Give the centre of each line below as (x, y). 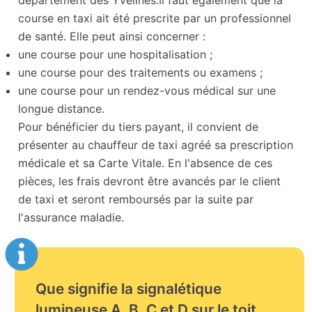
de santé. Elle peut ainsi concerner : (112, 37)
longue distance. (62, 109)
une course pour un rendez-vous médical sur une (147, 91)
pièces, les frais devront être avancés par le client (150, 181)
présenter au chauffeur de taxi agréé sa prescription (156, 145)
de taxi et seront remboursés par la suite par (136, 200)
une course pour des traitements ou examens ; (141, 73)
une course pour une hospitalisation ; (116, 55)
